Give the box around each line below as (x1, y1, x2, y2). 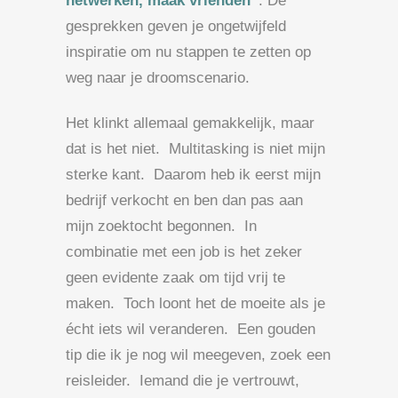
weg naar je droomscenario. (66, 68, 254, 86)
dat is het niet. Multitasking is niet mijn (66, 139, 325, 157)
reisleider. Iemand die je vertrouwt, (66, 371, 299, 389)
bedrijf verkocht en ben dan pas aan (66, 191, 303, 209)
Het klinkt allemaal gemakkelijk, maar (66, 114, 314, 131)
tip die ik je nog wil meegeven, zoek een (66, 346, 330, 363)
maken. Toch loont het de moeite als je (66, 294, 325, 312)
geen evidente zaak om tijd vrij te (66, 268, 285, 286)
